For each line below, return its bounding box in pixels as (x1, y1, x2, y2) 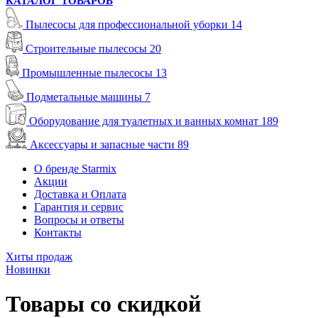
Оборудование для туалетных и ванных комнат (29, 115, 261, 127)
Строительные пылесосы (26, 43, 150, 55)
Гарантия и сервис (34, 201, 124, 213)
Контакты (34, 226, 82, 238)
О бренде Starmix (34, 163, 116, 175)
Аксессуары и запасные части (30, 138, 177, 150)
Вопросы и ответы (34, 214, 124, 226)
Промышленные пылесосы (22, 67, 155, 79)
